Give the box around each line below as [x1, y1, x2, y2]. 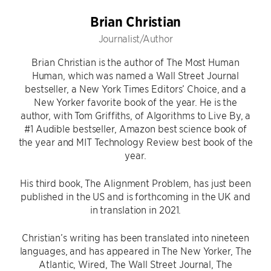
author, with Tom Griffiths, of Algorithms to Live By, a [20, 109, 251, 121]
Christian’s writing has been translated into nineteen [22, 231, 249, 243]
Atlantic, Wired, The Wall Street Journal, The [39, 258, 232, 270]
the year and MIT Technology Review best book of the [18, 135, 253, 148]
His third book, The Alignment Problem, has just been [20, 177, 251, 189]
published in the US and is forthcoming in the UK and [21, 190, 250, 202]
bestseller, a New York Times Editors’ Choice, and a [25, 82, 246, 94]
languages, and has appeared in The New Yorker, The [19, 244, 252, 256]
